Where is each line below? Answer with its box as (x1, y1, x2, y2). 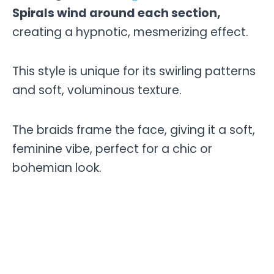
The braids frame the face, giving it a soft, (12, 121, 255, 138)
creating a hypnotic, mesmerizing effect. (12, 23, 248, 40)
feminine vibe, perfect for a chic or (12, 140, 212, 157)
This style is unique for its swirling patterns (12, 63, 256, 80)
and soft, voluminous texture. (12, 82, 182, 99)
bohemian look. (12, 159, 102, 176)
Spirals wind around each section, (12, 4, 221, 21)
